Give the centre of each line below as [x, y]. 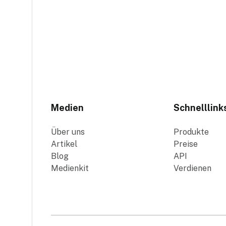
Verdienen [193, 168]
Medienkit [70, 168]
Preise [186, 144]
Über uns [68, 132]
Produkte [191, 132]
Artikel [64, 144]
